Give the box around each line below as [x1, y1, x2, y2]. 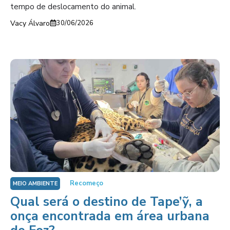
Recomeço [70, 179, 103, 188]
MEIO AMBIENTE [13, 180, 57, 187]
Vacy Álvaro [10, 18, 50, 28]
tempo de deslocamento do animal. [10, 1, 136, 12]
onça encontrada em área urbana [10, 207, 209, 225]
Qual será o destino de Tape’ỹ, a [10, 193, 203, 210]
